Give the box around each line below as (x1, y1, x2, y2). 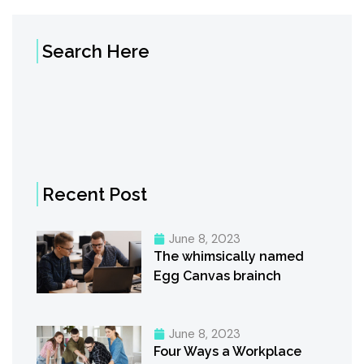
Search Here (42, 41, 149, 63)
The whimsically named (153, 249, 304, 265)
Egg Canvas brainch (153, 268, 281, 284)
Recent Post (42, 184, 147, 206)
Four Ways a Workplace (153, 344, 301, 360)
